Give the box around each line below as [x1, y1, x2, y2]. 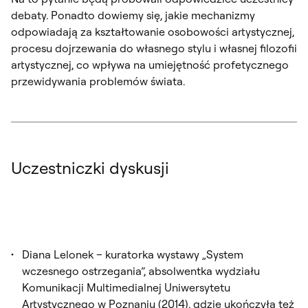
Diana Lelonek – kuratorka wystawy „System [22, 247, 243, 261]
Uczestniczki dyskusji [11, 157, 169, 178]
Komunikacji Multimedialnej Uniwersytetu [22, 280, 230, 294]
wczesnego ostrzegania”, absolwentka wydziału [22, 263, 260, 278]
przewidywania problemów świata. [11, 74, 185, 88]
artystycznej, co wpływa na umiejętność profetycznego [11, 57, 289, 71]
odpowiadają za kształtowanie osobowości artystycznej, [11, 24, 294, 38]
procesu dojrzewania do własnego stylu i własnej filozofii [11, 41, 297, 55]
